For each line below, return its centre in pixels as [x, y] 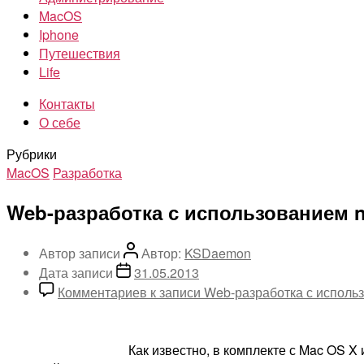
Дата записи [78, 272]
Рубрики [32, 154]
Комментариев [102, 292]
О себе [60, 122]
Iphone [59, 35]
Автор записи [81, 253]
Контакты [67, 104]
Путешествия [80, 53]
